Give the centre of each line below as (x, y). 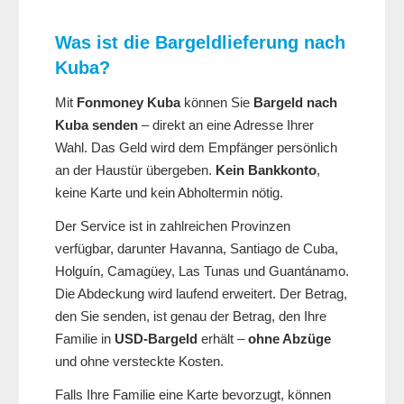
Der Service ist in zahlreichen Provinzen (173, 226)
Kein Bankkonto (266, 170)
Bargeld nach (295, 103)
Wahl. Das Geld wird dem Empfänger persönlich (196, 148)
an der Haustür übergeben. (135, 170)
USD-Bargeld (156, 339)
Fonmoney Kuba (129, 103)
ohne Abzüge (289, 339)
